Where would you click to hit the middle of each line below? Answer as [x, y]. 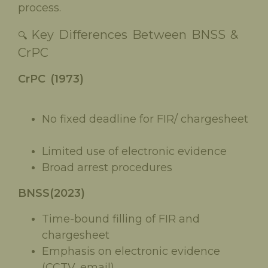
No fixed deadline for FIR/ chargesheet [145, 119]
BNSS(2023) [51, 193]
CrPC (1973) [51, 79]
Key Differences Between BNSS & [135, 34]
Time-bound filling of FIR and [121, 219]
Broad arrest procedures [107, 167]
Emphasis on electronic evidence [131, 251]
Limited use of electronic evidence [134, 151]
